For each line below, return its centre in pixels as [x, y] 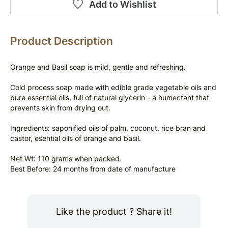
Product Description [62, 41]
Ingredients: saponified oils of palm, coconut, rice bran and [108, 128]
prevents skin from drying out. [60, 108]
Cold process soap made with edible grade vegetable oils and [113, 87]
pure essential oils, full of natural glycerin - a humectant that [110, 97]
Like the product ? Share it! [114, 211]
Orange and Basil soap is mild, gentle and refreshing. [98, 67]
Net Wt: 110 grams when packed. [66, 159]
